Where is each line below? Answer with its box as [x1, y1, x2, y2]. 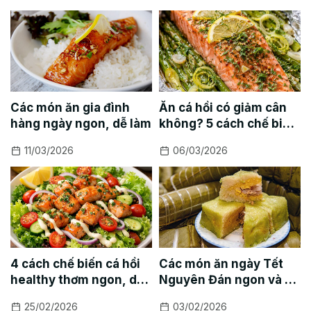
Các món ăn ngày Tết [159, 256, 283, 271]
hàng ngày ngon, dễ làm [10, 116, 151, 131]
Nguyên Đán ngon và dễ [159, 272, 299, 287]
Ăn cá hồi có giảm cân [159, 100, 287, 115]
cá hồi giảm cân [159, 132, 250, 146]
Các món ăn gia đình [10, 100, 130, 115]
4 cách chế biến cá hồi [10, 256, 140, 271]
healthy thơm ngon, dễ [10, 272, 144, 287]
